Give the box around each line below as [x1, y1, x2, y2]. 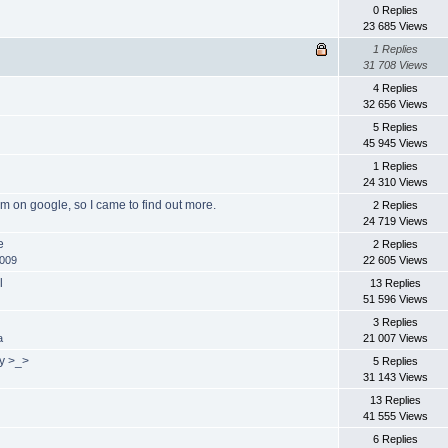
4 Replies [372, 81, 418, 94]
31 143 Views [362, 370, 428, 383]
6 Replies [372, 432, 418, 445]
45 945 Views [362, 136, 428, 149]
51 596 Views [362, 292, 428, 305]
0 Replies [372, 3, 418, 16]
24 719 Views [362, 214, 428, 227]
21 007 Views [362, 331, 428, 344]
